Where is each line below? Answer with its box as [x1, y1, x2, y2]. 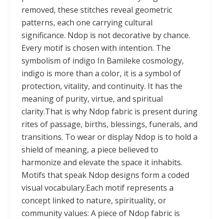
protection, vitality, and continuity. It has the [22, 80, 182, 91]
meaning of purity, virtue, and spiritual [22, 93, 163, 104]
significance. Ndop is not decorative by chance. [22, 29, 190, 41]
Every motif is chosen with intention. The [22, 42, 171, 53]
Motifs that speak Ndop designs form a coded [22, 169, 189, 180]
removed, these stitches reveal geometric [22, 4, 172, 15]
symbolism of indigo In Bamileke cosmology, [22, 55, 184, 66]
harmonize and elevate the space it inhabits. [22, 156, 182, 168]
